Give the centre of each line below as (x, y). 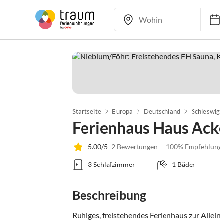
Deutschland (162, 111)
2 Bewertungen (135, 147)
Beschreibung (109, 195)
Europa (123, 111)
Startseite (87, 111)
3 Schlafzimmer (111, 164)
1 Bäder (183, 164)
